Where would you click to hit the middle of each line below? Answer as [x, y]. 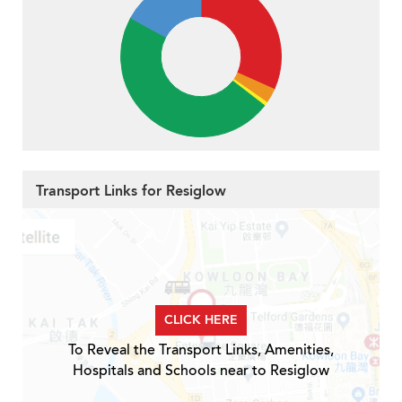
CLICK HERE [201, 319]
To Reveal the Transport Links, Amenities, [201, 350]
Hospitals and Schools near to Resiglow [201, 370]
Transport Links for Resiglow [131, 192]
